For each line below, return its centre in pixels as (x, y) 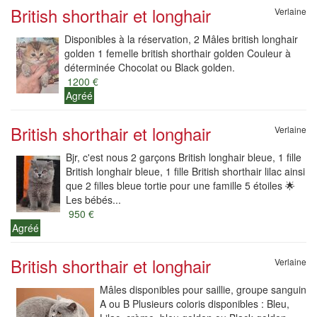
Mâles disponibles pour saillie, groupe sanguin (203, 289)
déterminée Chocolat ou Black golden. (150, 67)
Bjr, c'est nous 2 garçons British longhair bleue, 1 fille (184, 157)
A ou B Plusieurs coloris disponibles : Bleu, (195, 304)
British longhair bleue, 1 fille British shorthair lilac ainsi (185, 171)
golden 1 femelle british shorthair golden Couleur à (178, 53)
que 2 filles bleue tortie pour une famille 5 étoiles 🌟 (180, 185)
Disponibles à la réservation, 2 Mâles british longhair (181, 39)
